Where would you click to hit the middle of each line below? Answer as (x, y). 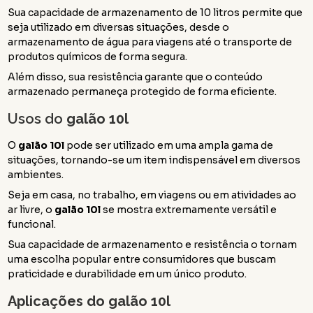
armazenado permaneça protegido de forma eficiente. (143, 91)
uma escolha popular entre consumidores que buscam (142, 259)
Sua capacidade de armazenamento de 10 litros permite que (155, 12)
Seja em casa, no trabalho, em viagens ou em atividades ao (152, 195)
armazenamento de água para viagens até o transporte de (150, 42)
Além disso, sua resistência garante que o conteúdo (136, 77)
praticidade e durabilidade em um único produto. (128, 274)
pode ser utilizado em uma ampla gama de (169, 145)
